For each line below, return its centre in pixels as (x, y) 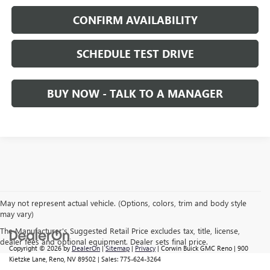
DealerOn (86, 248)
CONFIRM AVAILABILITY (135, 20)
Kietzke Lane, (28, 259)
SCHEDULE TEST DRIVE (135, 54)
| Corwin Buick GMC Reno (194, 248)
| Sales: (108, 259)
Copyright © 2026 (36, 248)
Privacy (145, 248)
